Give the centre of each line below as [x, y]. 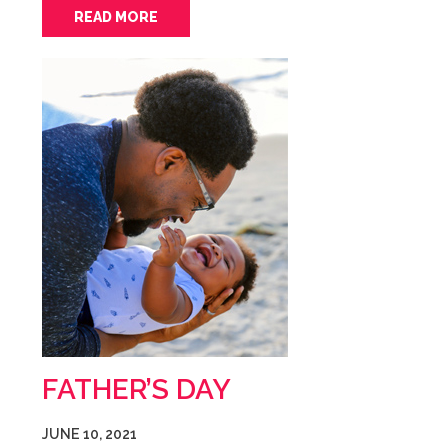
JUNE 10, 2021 [89, 434]
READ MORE [116, 17]
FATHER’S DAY [136, 389]
